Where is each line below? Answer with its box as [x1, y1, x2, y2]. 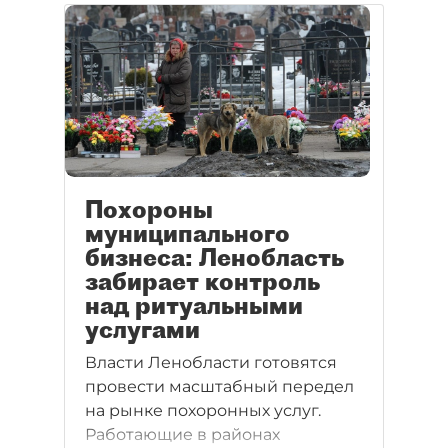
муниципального [85, 218, 290, 249]
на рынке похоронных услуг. [85, 401, 321, 421]
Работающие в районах [85, 425, 280, 445]
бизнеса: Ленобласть [85, 242, 344, 273]
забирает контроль [85, 266, 320, 297]
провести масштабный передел [85, 377, 354, 397]
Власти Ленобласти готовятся [85, 353, 337, 373]
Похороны [85, 194, 213, 225]
